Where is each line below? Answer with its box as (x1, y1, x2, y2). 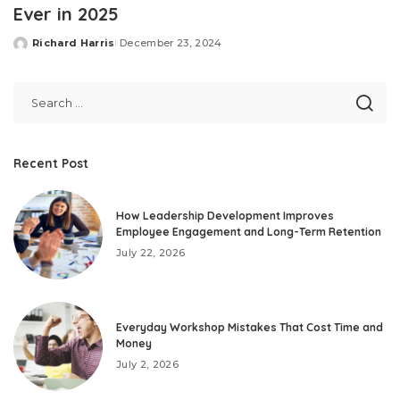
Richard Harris (32, 36, 115, 49)
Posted (12, 43, 55, 56)
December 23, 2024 (119, 36, 222, 49)
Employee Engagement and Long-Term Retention (116, 225, 381, 239)
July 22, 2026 (116, 246, 186, 260)
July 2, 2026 (116, 358, 179, 371)
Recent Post (13, 154, 88, 171)
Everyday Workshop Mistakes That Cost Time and (116, 321, 383, 335)
